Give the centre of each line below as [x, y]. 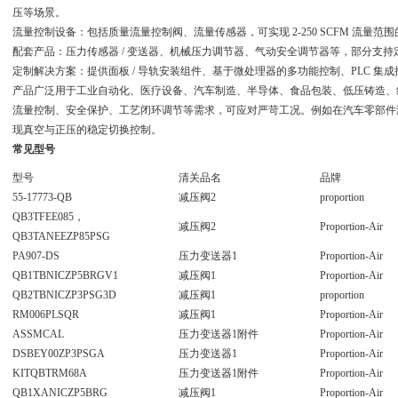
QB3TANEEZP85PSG [61, 236]
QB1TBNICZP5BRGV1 [65, 275]
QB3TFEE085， [48, 217]
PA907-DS [36, 256]
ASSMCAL [38, 334]
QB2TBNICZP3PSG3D [64, 295]
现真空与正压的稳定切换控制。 [87, 130]
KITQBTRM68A [49, 373]
